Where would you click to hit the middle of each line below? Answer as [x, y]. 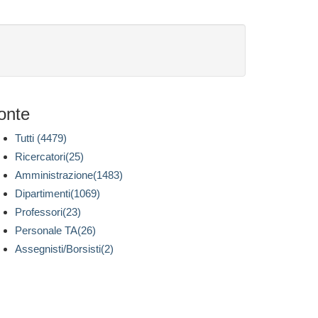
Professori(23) [48, 212]
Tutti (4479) [41, 138]
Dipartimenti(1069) [57, 193]
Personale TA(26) [55, 230]
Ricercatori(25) [49, 157]
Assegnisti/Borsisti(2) [64, 249]
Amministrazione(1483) [69, 175]
